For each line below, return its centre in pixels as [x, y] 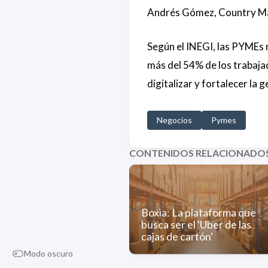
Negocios [174, 120]
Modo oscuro [48, 253]
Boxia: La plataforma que [198, 212]
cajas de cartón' [177, 236]
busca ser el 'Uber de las [196, 224]
